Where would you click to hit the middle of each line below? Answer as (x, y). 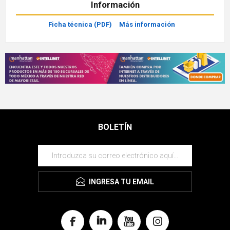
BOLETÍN (115, 127)
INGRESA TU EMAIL (121, 182)
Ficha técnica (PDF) (80, 24)
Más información (147, 24)
